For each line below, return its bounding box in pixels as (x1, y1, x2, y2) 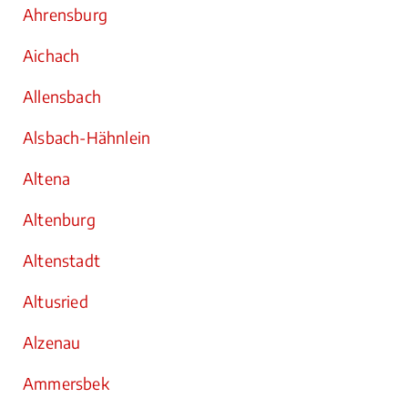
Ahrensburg (23, 5, 107, 25)
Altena (23, 168, 71, 189)
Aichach (23, 46, 80, 66)
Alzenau (23, 332, 81, 352)
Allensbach (23, 87, 101, 107)
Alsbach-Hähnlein (23, 127, 151, 148)
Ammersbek (23, 373, 109, 393)
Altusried (23, 291, 88, 311)
